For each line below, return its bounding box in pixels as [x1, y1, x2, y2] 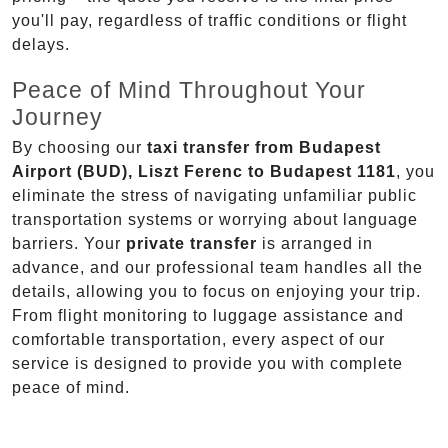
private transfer [126, 235, 257, 253]
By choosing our [12, 139, 147, 157]
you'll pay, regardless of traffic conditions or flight [12, 12, 407, 30]
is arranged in [257, 235, 373, 253]
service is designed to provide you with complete [12, 355, 403, 373]
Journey [12, 104, 103, 131]
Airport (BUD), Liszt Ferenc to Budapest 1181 [12, 163, 396, 181]
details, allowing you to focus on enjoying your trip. [12, 283, 421, 301]
